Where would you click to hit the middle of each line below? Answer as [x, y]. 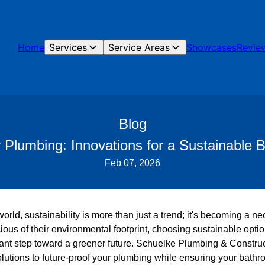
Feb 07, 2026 [132, 163]
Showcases [211, 47]
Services [68, 47]
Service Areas [139, 47]
